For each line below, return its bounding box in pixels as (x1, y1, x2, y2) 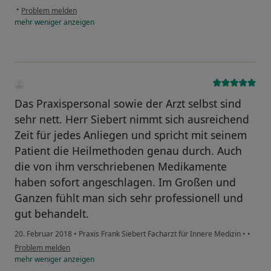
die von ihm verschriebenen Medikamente (15, 159, 227, 174)
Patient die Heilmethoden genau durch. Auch (15, 143, 242, 158)
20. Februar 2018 (15, 229, 72, 240)
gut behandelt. (15, 206, 89, 221)
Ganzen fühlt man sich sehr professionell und (15, 191, 243, 206)
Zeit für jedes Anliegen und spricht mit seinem (15, 128, 247, 143)
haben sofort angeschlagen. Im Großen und (15, 175, 236, 190)
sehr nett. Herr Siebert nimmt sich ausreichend (15, 112, 249, 127)
